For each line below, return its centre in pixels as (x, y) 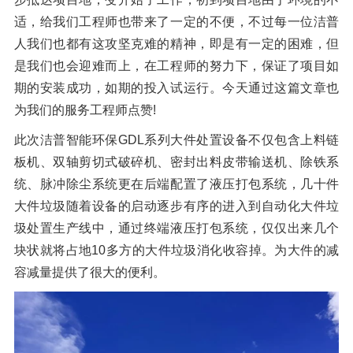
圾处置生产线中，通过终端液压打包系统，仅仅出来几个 (176, 229)
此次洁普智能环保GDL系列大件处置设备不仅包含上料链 (176, 140)
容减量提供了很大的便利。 (89, 273)
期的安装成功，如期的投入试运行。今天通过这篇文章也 (176, 88)
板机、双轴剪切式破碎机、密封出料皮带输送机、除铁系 (176, 162)
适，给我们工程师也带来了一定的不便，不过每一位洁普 (176, 22)
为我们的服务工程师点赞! (85, 110)
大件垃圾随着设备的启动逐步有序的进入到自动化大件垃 (176, 206)
